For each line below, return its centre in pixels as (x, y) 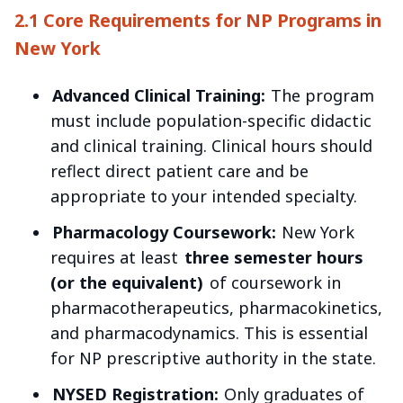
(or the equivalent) (127, 282)
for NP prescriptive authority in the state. (213, 358)
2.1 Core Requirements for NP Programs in (198, 21)
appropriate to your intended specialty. (204, 196)
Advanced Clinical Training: (158, 95)
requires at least (116, 257)
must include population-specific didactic (211, 120)
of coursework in (273, 282)
